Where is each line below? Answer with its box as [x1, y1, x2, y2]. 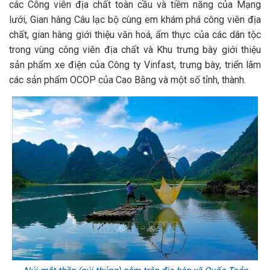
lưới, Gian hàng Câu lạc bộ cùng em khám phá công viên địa [9, 14, 261, 25]
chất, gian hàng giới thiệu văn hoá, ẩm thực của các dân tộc [9, 29, 261, 40]
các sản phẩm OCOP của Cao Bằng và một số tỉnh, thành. [9, 74, 246, 86]
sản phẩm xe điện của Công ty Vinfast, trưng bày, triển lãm [9, 59, 261, 71]
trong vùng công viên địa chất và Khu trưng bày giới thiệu [9, 44, 261, 55]
